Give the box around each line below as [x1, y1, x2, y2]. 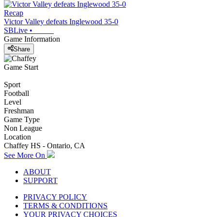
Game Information [4, 35, 60, 44]
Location [4, 132, 31, 141]
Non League [4, 124, 42, 132]
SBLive [4, 26, 28, 35]
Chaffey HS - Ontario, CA [4, 141, 85, 150]
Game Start [4, 62, 38, 71]
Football [4, 89, 29, 97]
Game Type [4, 115, 40, 124]
